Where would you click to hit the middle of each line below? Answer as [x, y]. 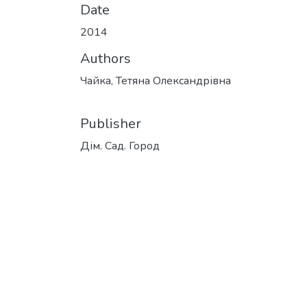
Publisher [111, 124]
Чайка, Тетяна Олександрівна [156, 81]
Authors [106, 59]
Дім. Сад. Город [120, 146]
